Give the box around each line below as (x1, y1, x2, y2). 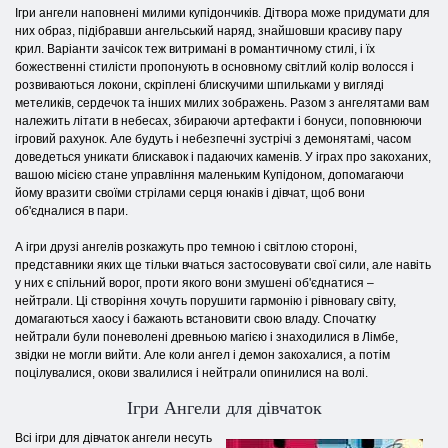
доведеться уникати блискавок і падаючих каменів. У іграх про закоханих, (15, 149, 431, 164)
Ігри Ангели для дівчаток (126, 397, 322, 418)
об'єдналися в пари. (15, 203, 128, 218)
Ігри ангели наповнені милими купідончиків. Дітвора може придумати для (15, 5, 430, 20)
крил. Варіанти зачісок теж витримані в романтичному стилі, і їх (15, 41, 375, 56)
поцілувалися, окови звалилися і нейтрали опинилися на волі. (15, 365, 368, 380)
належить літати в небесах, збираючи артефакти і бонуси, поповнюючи (15, 113, 422, 128)
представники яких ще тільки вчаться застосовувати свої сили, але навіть (15, 257, 431, 272)
